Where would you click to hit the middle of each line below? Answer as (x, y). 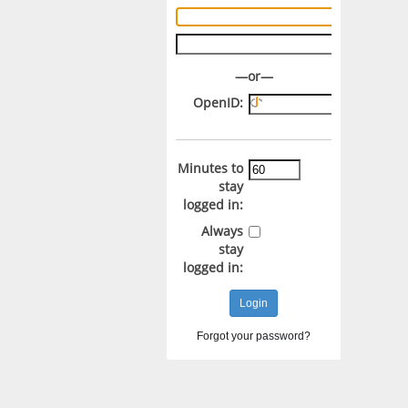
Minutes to (210, 168)
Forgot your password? (254, 336)
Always (222, 230)
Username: (138, 16)
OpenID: (218, 102)
